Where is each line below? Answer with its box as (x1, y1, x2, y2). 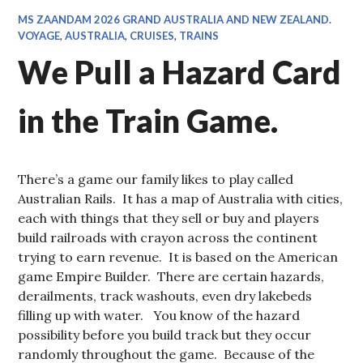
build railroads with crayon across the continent (18, 229, 318, 246)
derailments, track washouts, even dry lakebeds (18, 288, 313, 304)
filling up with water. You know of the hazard (18, 307, 301, 323)
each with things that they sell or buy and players (18, 210, 320, 226)
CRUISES (130, 29, 175, 42)
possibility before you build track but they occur (18, 327, 312, 343)
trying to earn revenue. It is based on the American (18, 249, 339, 265)
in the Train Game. (18, 102, 279, 139)
